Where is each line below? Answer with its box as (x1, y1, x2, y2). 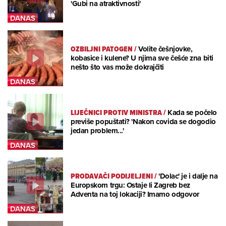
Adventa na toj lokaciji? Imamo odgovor (71, 189, 199, 200)
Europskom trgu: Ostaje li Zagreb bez (71, 180, 190, 191)
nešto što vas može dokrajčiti (71, 62, 164, 73)
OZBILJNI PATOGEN (71, 43, 133, 55)
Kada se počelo (167, 107, 217, 119)
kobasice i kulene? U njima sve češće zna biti (71, 52, 213, 64)
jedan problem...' (71, 125, 124, 137)
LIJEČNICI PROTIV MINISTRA (71, 107, 162, 119)
